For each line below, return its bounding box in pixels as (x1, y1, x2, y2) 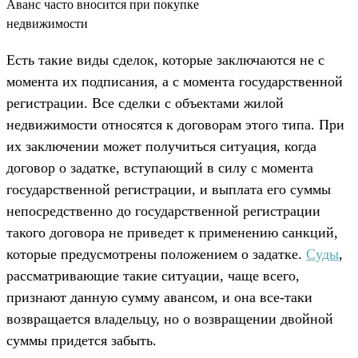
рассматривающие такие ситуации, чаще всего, (6, 267, 300, 284)
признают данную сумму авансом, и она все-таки (6, 288, 312, 305)
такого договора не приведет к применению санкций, (6, 224, 338, 241)
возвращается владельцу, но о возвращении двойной (6, 310, 333, 327)
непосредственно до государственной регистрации (6, 202, 320, 219)
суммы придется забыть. (6, 332, 157, 348)
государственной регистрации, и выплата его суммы (6, 181, 331, 197)
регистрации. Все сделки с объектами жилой (6, 94, 284, 111)
